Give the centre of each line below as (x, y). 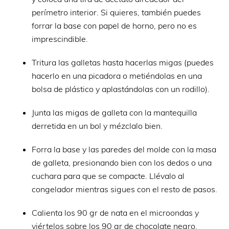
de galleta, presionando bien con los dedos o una (122, 162)
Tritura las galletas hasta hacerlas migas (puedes (123, 62)
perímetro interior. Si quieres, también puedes (117, 12)
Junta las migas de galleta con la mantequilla (114, 112)
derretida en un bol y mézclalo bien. (97, 125)
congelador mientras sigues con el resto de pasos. (125, 189)
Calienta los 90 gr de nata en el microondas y (116, 212)
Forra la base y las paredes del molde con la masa (124, 149)
